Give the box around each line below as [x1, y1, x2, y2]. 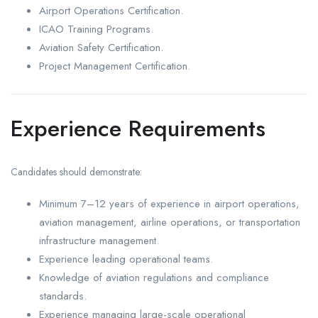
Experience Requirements [11, 111, 265, 145]
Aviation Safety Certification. [39, 39, 163, 55]
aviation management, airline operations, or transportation [39, 214, 300, 230]
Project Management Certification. [39, 57, 190, 74]
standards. [39, 287, 87, 304]
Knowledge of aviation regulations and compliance [39, 269, 269, 285]
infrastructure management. [39, 232, 159, 248]
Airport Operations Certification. [39, 2, 183, 18]
